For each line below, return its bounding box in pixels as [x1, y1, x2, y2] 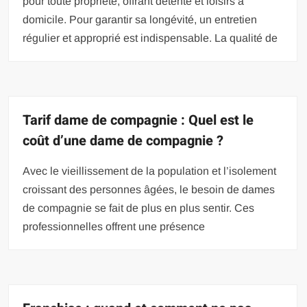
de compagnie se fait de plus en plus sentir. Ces [23, 202, 255, 214]
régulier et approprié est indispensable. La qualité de [23, 32, 278, 44]
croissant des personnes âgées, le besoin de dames [23, 184, 275, 195]
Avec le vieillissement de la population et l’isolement [23, 165, 277, 177]
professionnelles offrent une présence [23, 221, 206, 232]
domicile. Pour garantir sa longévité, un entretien [23, 14, 258, 25]
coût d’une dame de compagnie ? [23, 131, 224, 151]
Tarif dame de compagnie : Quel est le [23, 110, 254, 130]
